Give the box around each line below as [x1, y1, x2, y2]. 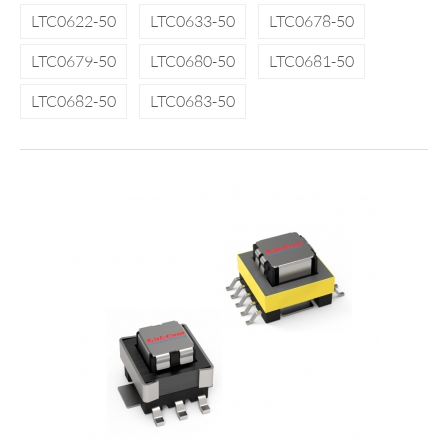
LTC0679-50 [31, 51, 116, 72]
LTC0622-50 [31, 11, 116, 32]
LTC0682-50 [31, 91, 116, 112]
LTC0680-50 [150, 51, 235, 72]
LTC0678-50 [269, 11, 354, 32]
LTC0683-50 [150, 91, 235, 112]
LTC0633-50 [150, 11, 235, 32]
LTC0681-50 [269, 51, 354, 72]
